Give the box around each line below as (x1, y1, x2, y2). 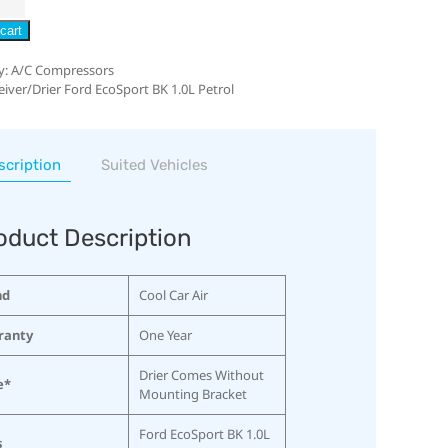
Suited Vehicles (100, 155, 208, 174)
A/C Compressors (10, 60, 114, 79)
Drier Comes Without (138, 365, 264, 384)
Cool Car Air (138, 285, 208, 304)
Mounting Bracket (138, 384, 247, 403)
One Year (138, 325, 192, 344)
